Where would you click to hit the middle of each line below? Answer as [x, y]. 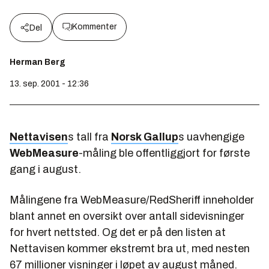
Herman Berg [38, 62]
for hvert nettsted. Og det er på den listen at [118, 232]
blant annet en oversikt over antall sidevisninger [127, 216]
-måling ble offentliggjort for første [164, 153]
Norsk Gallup [145, 137]
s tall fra [89, 137]
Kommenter [94, 27]
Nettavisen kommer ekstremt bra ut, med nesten [130, 249]
